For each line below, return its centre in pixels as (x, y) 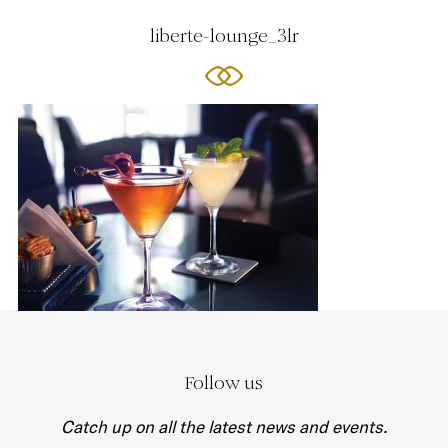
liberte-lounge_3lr (224, 35)
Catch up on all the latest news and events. (224, 426)
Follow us (224, 382)
